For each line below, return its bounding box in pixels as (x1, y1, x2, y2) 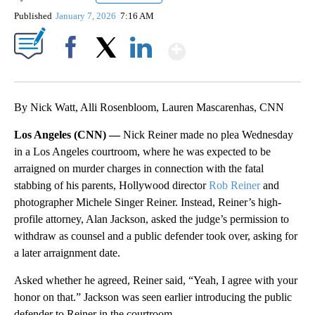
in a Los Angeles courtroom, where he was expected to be (14, 146, 271, 158)
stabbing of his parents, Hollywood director (14, 179, 209, 192)
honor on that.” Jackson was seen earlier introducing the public (14, 291, 292, 304)
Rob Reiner (209, 179, 260, 192)
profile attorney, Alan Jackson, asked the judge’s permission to (14, 213, 289, 226)
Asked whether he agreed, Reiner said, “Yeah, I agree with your (14, 274, 297, 287)
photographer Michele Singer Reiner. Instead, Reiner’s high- (14, 196, 281, 209)
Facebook (54, 66, 93, 77)
